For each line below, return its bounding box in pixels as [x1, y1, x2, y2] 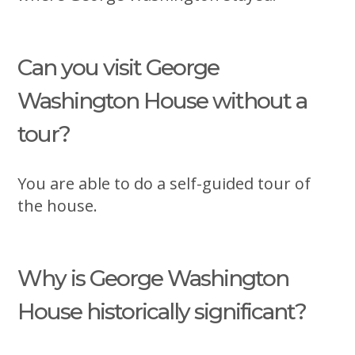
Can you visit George [17, 53, 219, 81]
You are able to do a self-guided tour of [17, 172, 311, 194]
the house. [17, 194, 98, 216]
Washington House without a [17, 86, 307, 114]
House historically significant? [17, 297, 307, 325]
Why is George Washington [17, 264, 289, 292]
